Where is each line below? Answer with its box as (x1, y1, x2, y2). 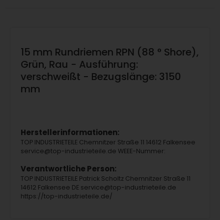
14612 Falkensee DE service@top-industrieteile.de (20, 183, 176, 192)
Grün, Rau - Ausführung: (20, 57, 138, 71)
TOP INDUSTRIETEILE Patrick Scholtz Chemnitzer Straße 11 (20, 174, 191, 183)
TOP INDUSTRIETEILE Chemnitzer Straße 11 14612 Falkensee (20, 138, 195, 147)
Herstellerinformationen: (20, 127, 119, 138)
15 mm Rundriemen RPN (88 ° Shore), (20, 45, 199, 59)
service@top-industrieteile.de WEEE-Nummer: (20, 147, 165, 156)
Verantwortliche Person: (20, 164, 116, 174)
